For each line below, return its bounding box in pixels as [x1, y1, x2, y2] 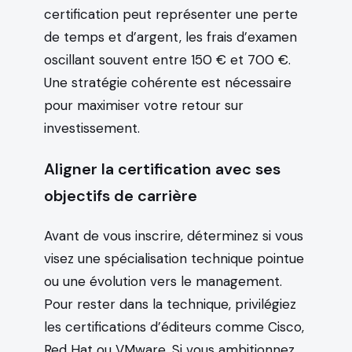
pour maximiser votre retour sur [44, 96, 244, 114]
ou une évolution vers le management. [44, 272, 282, 290]
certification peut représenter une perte [44, 5, 298, 23]
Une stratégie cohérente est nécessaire [44, 73, 291, 91]
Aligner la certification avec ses [44, 158, 280, 179]
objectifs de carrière [44, 185, 197, 206]
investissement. [44, 119, 140, 137]
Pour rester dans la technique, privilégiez [44, 295, 296, 313]
